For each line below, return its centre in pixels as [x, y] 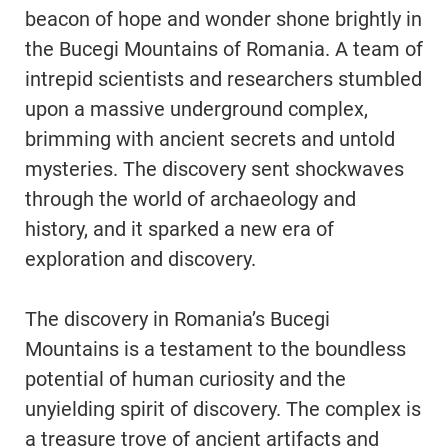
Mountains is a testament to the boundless [215, 348]
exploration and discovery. [140, 258]
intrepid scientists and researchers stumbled [223, 78]
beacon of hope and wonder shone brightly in [223, 18]
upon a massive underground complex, [196, 108]
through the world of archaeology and [190, 198]
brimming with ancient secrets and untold [210, 138]
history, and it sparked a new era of [179, 228]
